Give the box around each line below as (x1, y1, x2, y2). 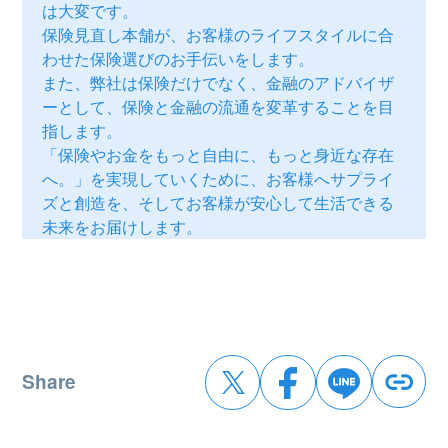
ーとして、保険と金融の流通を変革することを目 (42, 94, 395, 118)
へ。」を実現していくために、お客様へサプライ (42, 166, 395, 190)
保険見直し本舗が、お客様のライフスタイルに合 (42, 22, 395, 46)
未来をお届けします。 (42, 214, 203, 238)
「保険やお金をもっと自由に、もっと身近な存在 (42, 142, 395, 166)
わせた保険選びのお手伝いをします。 (42, 46, 315, 70)
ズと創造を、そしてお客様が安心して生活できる (42, 190, 395, 214)
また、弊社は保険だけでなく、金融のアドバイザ (42, 70, 395, 94)
